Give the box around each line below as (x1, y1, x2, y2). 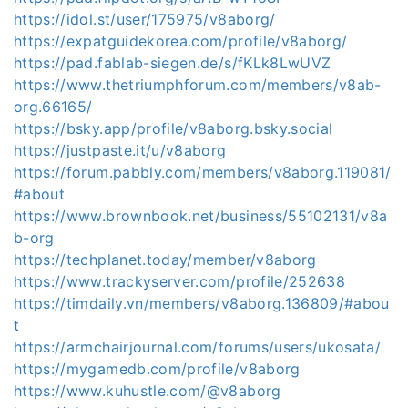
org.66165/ (14, 97, 93, 116)
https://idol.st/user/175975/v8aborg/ (14, 9, 276, 28)
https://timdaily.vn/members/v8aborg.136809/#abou (14, 293, 390, 312)
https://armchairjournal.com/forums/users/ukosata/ (14, 337, 382, 356)
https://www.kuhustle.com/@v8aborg (14, 381, 281, 400)
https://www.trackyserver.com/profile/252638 (14, 271, 346, 291)
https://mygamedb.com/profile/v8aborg (14, 359, 301, 378)
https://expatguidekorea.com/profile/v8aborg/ (14, 31, 348, 50)
